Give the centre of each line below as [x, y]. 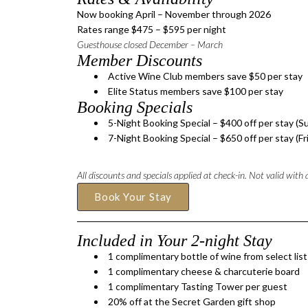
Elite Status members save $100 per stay [196, 91]
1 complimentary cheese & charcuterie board [204, 272]
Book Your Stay [133, 197]
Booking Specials [135, 108]
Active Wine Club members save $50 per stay [205, 76]
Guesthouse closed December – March [150, 45]
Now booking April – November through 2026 [174, 14]
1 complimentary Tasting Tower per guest [198, 287]
